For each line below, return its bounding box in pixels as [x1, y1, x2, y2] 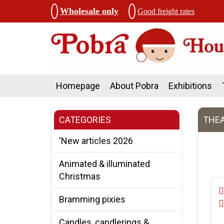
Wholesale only [60, 6, 118, 16]
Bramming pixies [59, 194, 125, 204]
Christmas [59, 171, 100, 181]
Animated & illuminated [59, 158, 150, 169]
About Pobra [110, 80, 158, 91]
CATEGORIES [59, 114, 111, 125]
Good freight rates [137, 7, 194, 15]
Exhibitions [168, 80, 212, 91]
